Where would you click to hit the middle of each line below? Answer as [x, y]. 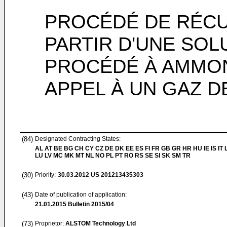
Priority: [45, 175]
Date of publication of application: [81, 195]
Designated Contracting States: [78, 139]
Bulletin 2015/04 [90, 204]
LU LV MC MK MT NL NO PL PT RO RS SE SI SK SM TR [113, 156]
